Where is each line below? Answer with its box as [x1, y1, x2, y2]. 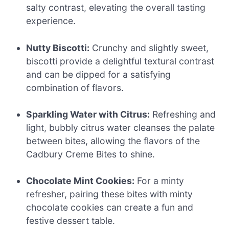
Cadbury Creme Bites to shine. [26, 148, 155, 159]
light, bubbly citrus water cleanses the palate [26, 122, 215, 133]
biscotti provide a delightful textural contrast [26, 55, 215, 66]
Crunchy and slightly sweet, [89, 42, 209, 53]
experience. [26, 15, 76, 27]
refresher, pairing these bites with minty [26, 189, 193, 200]
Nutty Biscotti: [26, 42, 90, 53]
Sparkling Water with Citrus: [26, 108, 150, 120]
